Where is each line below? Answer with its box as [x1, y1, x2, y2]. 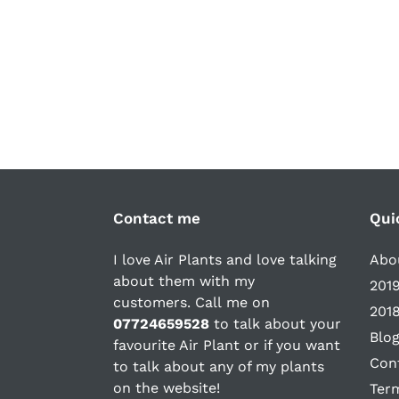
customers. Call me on [113, 294, 270, 312]
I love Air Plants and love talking [113, 251, 337, 269]
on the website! [113, 379, 220, 397]
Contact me [113, 208, 200, 227]
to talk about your [209, 315, 341, 333]
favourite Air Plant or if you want [113, 337, 340, 354]
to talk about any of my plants [113, 358, 324, 376]
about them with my [113, 273, 255, 290]
